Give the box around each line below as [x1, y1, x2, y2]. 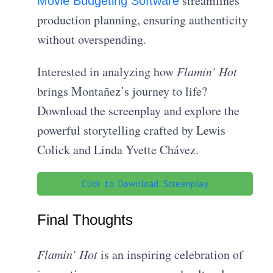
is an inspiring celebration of [97, 246, 244, 263]
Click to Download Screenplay [82, 178, 208, 190]
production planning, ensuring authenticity [37, 12, 249, 29]
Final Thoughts [37, 211, 133, 229]
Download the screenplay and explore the [37, 102, 240, 119]
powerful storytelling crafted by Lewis [37, 122, 226, 139]
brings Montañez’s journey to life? [37, 83, 208, 100]
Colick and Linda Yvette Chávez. [37, 141, 199, 158]
